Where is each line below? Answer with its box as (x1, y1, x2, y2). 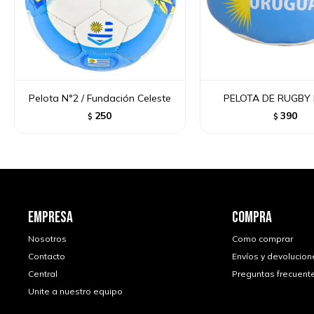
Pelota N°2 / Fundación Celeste (28, 92, 171, 105)
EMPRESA (28, 208, 73, 228)
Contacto (28, 251, 65, 262)
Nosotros (28, 233, 67, 245)
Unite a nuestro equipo (28, 286, 123, 297)
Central (28, 268, 57, 280)
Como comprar (231, 233, 293, 245)
